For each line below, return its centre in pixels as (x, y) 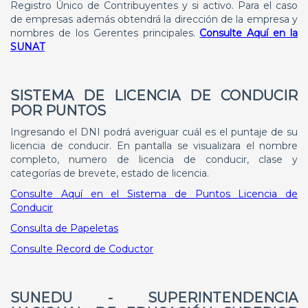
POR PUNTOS (58, 111)
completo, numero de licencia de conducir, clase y (154, 159)
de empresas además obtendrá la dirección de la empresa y (154, 19)
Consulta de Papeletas (64, 228)
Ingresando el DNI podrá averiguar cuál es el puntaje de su (154, 132)
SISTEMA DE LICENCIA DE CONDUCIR (154, 96)
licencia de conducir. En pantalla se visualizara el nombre (154, 146)
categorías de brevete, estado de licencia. (110, 173)
